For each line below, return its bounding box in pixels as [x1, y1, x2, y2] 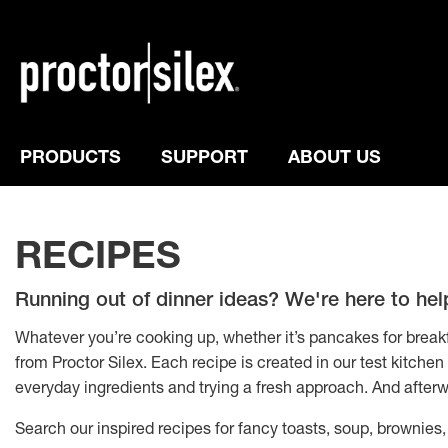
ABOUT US [288, 150, 381, 169]
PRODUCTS [20, 150, 121, 169]
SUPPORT [161, 150, 248, 169]
